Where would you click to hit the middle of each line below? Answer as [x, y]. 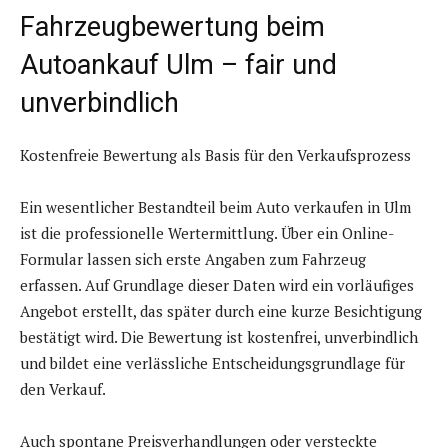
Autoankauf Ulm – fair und [178, 65]
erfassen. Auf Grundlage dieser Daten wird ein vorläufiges [217, 285]
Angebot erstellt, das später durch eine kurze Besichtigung [221, 311]
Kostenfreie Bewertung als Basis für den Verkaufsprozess [215, 155]
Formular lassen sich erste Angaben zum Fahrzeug [193, 259]
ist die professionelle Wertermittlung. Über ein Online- [207, 233]
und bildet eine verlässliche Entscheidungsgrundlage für [212, 363]
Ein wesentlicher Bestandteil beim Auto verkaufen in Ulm [215, 207]
